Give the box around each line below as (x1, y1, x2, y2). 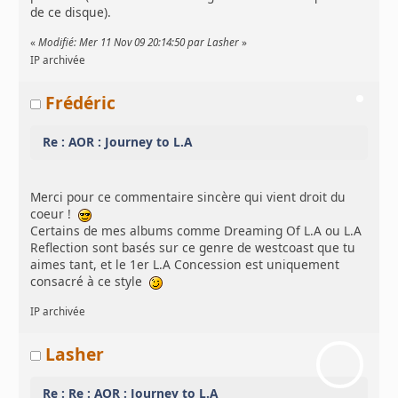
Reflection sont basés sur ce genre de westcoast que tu (30, 238, 356, 256)
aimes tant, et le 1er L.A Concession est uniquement (30, 255, 340, 273)
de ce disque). (30, 4, 112, 21)
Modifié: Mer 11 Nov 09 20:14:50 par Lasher (38, 36, 240, 50)
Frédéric (45, 90, 116, 115)
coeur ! (30, 204, 79, 222)
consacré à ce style (30, 272, 150, 290)
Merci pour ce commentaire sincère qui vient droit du (30, 187, 346, 205)
